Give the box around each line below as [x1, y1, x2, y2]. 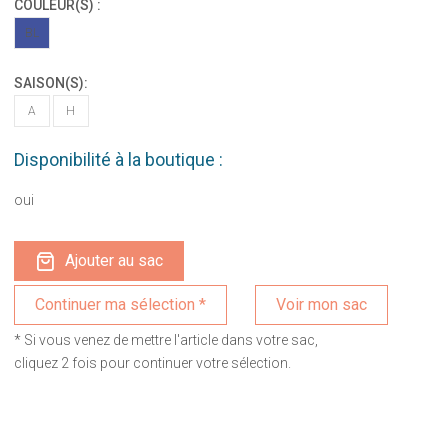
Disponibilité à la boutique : [13, 149, 223, 170]
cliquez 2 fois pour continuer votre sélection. [13, 355, 291, 371]
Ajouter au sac [64, 251, 163, 270]
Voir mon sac [276, 295, 368, 314]
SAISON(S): [13, 75, 88, 91]
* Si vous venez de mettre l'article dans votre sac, [13, 332, 318, 348]
